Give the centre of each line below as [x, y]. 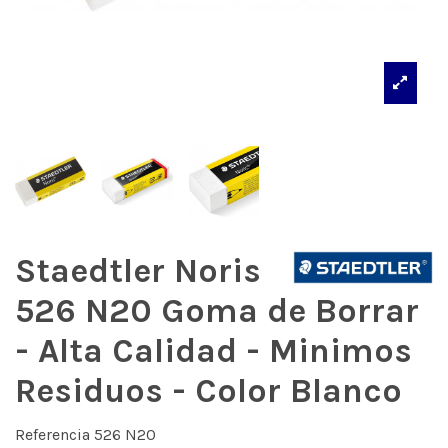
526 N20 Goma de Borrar [217, 311]
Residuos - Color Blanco [208, 391]
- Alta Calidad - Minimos [213, 351]
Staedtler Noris [138, 271]
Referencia [52, 434]
